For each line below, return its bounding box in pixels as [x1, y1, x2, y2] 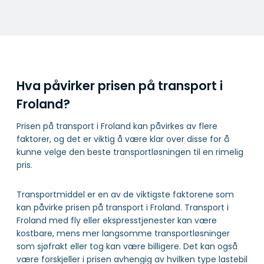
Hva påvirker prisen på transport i [16, 77, 223, 95]
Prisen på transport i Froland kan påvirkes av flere [16, 120, 217, 132]
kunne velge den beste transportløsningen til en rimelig [16, 146, 243, 158]
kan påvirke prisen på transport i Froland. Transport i [16, 201, 229, 213]
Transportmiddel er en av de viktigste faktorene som [16, 188, 234, 200]
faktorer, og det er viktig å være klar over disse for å [16, 133, 229, 145]
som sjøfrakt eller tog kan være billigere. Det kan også [16, 240, 237, 252]
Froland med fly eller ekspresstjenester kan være [16, 214, 217, 226]
